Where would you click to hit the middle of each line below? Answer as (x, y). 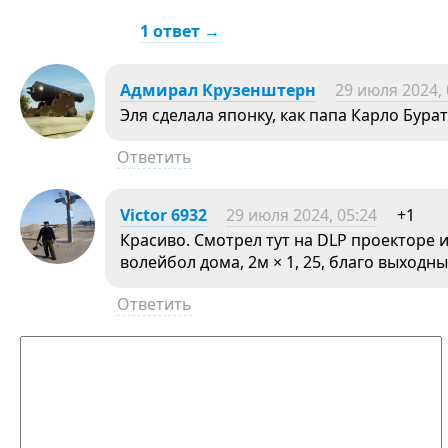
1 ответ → (180, 31)
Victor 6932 (163, 215)
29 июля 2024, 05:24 (301, 215)
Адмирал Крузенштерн (218, 90)
